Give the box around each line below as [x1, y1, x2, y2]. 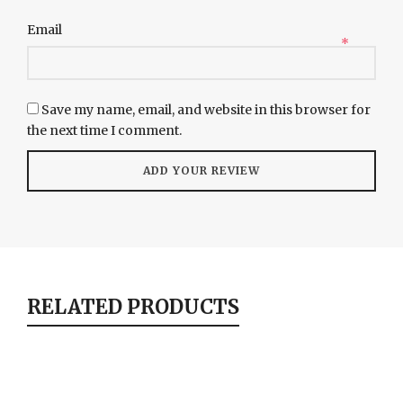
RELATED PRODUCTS [27, 293, 239, 319]
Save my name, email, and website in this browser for [41, 101, 371, 118]
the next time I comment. [27, 121, 182, 139]
